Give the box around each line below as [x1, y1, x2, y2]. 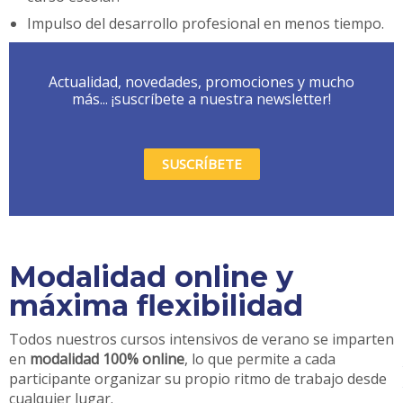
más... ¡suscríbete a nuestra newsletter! [72, 88, 331, 109]
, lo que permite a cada [184, 348, 336, 369]
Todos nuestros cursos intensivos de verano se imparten [9, 328, 394, 349]
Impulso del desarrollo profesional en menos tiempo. [27, 13, 384, 33]
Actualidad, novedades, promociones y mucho [49, 71, 354, 92]
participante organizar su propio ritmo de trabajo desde [9, 368, 387, 389]
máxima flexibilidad [9, 287, 303, 323]
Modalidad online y [9, 258, 293, 294]
